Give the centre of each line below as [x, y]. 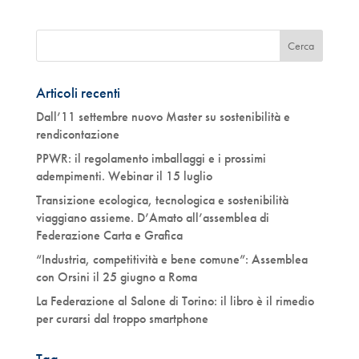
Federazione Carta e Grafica [109, 235]
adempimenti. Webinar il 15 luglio [124, 176]
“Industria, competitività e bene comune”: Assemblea [171, 259]
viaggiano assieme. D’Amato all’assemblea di [152, 218]
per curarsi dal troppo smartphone [122, 319]
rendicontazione [77, 134]
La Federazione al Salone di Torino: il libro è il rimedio [175, 301]
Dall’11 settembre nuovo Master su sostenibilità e [163, 117]
